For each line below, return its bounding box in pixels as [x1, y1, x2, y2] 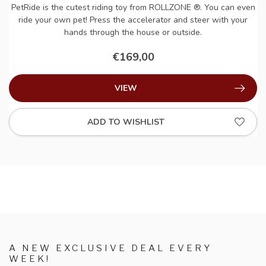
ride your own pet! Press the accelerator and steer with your [18, 14, 248, 26]
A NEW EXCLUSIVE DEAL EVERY [9, 242, 212, 254]
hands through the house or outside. [64, 27, 202, 39]
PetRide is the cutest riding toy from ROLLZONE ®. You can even [11, 2, 255, 14]
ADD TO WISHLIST [87, 116, 164, 128]
